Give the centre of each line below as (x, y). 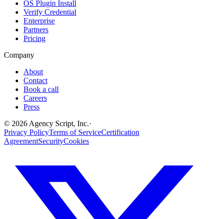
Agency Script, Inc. (58, 124)
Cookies (76, 141)
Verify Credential (50, 12)
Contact (35, 81)
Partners (36, 30)
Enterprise (39, 21)
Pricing (34, 39)
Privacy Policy (26, 132)
